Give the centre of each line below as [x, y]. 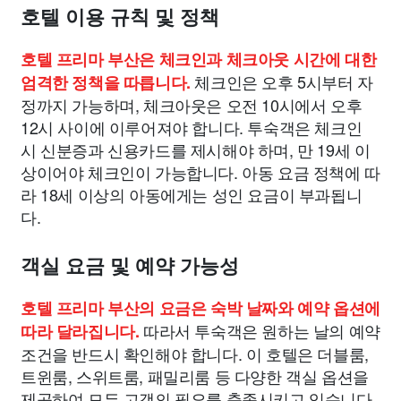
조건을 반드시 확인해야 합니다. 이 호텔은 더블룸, [195, 354]
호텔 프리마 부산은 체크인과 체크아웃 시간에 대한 [199, 60]
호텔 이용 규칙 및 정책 [120, 18]
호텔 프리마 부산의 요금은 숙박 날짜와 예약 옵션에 [200, 308]
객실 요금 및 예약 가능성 [130, 267]
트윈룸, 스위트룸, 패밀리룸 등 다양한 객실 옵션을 [195, 376]
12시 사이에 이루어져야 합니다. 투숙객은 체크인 [192, 128]
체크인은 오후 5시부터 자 [282, 82]
